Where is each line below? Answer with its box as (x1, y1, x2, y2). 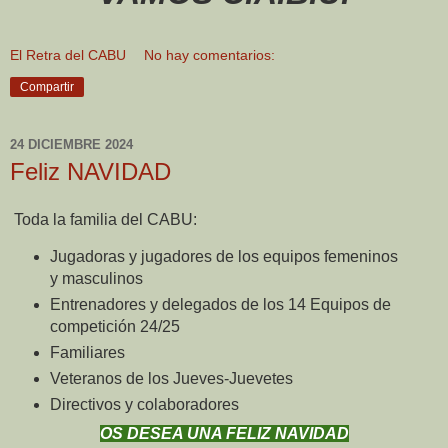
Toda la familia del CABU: (10, 211, 197, 229)
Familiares (49, 343, 125, 361)
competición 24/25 (49, 317, 180, 335)
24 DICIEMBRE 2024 (10, 136, 133, 152)
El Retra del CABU (10, 47, 126, 64)
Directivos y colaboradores (49, 395, 239, 413)
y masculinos (49, 269, 143, 287)
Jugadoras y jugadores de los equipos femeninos (49, 247, 398, 265)
